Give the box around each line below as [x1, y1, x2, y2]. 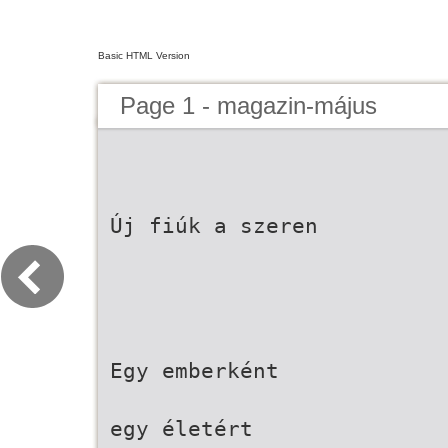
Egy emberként [110, 358, 279, 383]
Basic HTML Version [98, 50, 190, 61]
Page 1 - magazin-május [120, 92, 377, 119]
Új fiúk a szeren [110, 213, 318, 238]
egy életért [110, 416, 253, 441]
